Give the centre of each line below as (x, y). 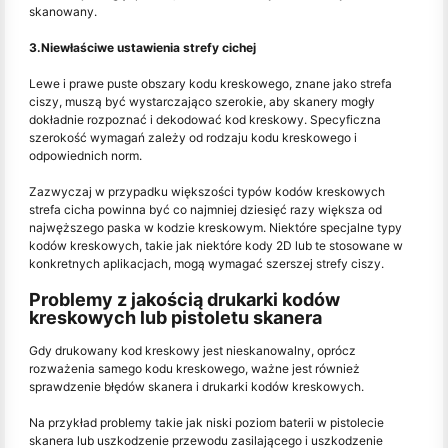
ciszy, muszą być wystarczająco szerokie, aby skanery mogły (202, 102)
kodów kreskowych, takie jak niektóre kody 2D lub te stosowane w (216, 246)
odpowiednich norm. (85, 156)
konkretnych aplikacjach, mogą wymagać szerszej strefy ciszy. (206, 264)
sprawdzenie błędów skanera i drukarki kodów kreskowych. (196, 387)
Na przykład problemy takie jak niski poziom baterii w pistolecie (206, 423)
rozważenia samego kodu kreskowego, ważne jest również (194, 369)
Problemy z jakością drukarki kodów (184, 300)
